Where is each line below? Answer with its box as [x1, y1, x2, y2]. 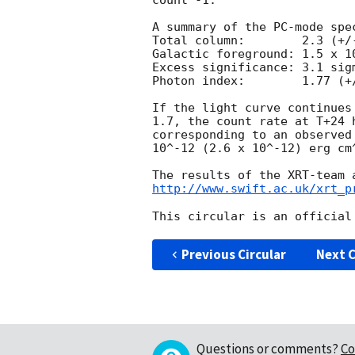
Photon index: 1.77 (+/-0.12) [152, 74, 245, 89]
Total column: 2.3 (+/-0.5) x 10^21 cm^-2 [152, 33, 245, 48]
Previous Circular [181, 245, 286, 263]
